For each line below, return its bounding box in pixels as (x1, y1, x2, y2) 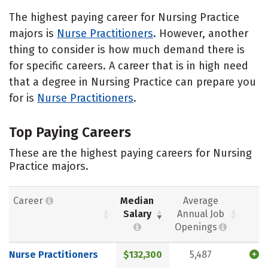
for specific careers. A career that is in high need (9, 59, 248, 72)
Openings (175, 221, 217, 233)
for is (9, 91, 37, 105)
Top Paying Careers (9, 123, 131, 141)
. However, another (153, 26, 248, 40)
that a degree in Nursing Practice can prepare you (9, 75, 256, 89)
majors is (9, 26, 57, 40)
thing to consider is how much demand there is (9, 42, 245, 56)
